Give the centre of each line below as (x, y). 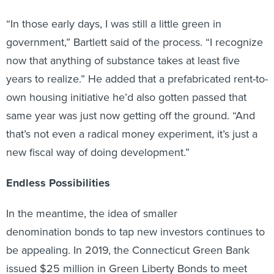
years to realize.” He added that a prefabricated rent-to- (137, 79)
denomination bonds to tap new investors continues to (135, 231)
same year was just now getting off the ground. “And (131, 115)
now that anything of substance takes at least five (123, 60)
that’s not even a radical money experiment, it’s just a (132, 134)
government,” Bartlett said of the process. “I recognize (135, 42)
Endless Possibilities (58, 183)
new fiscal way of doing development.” (98, 152)
